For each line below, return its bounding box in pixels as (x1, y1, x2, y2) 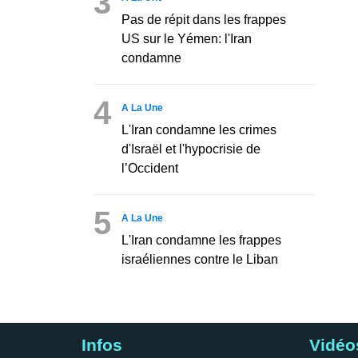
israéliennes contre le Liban (121, 252, 278, 266)
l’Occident (121, 161, 178, 175)
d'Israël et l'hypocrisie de (121, 141, 261, 156)
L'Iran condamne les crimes (121, 122, 276, 137)
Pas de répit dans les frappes (121, 12, 286, 26)
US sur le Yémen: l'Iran (121, 31, 252, 46)
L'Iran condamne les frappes (121, 233, 281, 247)
